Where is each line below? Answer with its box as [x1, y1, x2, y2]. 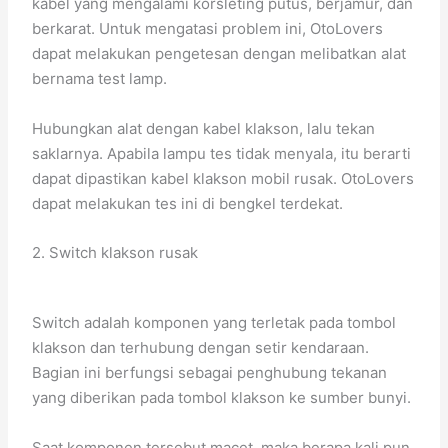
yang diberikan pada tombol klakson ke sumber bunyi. [32, 388, 412, 407]
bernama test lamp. [32, 69, 168, 88]
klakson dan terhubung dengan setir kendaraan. [32, 338, 370, 357]
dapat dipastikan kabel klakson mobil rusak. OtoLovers [32, 169, 415, 188]
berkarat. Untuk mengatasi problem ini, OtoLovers [32, 19, 384, 38]
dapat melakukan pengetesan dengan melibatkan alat [32, 44, 407, 63]
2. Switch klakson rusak [32, 243, 199, 262]
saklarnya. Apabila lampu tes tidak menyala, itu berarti [32, 144, 412, 163]
